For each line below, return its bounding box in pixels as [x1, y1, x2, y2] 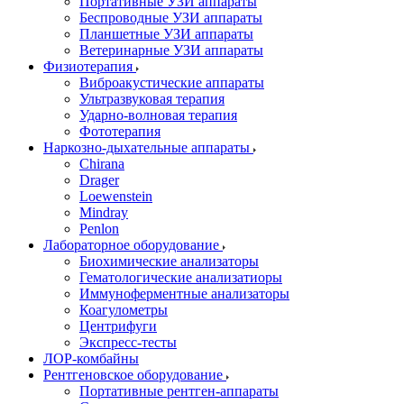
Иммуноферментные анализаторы [79, 286, 289, 301]
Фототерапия [79, 124, 161, 139]
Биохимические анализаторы [79, 253, 259, 269]
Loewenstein [79, 188, 152, 204]
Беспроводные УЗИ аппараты [79, 10, 262, 25]
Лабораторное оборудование [43, 237, 223, 252]
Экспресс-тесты [79, 335, 177, 350]
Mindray [79, 205, 128, 220]
